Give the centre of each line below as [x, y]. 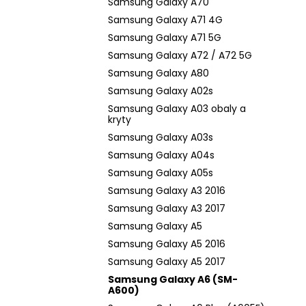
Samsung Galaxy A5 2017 [167, 262]
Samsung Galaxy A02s [161, 91]
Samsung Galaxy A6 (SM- [173, 279]
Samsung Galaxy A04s [161, 155]
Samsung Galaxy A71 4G [165, 20]
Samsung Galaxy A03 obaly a [177, 109]
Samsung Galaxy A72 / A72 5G [180, 55]
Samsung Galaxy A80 [158, 73]
